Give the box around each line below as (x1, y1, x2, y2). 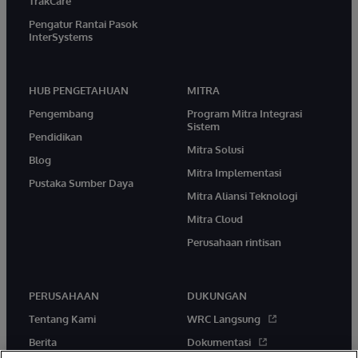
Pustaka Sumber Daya (29, 177, 133, 190)
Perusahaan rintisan (187, 236, 281, 249)
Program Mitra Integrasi (187, 107, 302, 121)
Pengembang (29, 107, 93, 121)
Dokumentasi (187, 336, 251, 349)
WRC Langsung (187, 312, 261, 326)
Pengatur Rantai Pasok (29, 18, 137, 31)
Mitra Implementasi (187, 166, 281, 180)
